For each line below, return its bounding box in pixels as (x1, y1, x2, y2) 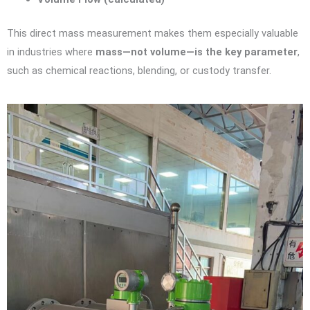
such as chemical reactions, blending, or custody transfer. (7, 64, 271, 77)
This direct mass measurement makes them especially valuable (7, 26, 298, 39)
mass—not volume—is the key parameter (95, 45, 298, 58)
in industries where (7, 45, 95, 58)
